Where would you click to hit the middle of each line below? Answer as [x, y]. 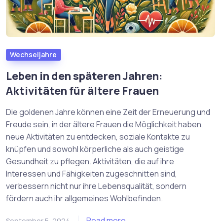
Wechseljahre [34, 55]
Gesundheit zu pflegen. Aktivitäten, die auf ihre [90, 162]
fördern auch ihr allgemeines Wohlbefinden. [84, 199]
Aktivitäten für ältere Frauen [82, 91]
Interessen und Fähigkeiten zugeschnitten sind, [92, 174]
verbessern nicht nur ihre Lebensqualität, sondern [96, 186]
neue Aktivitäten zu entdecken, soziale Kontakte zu [98, 137]
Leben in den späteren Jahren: [84, 76]
